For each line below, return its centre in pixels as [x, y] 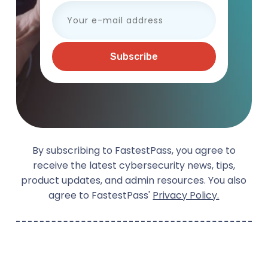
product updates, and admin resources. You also [134, 181]
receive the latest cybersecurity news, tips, [134, 166]
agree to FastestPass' [101, 196]
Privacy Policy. [186, 196]
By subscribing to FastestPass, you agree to [134, 151]
